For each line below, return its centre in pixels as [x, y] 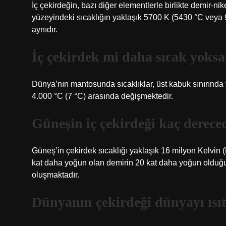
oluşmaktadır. [55, 175]
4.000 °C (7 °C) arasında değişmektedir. [102, 96]
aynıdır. [45, 30]
